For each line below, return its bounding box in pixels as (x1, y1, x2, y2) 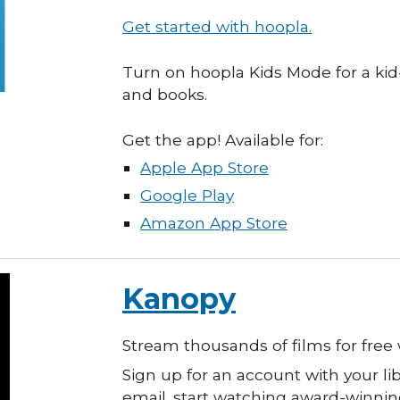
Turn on (122, 62, 190, 81)
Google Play (140, 186, 234, 204)
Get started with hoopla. (122, 17, 312, 36)
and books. (122, 85, 207, 104)
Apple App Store (140, 158, 269, 177)
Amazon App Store (140, 213, 287, 232)
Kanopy (122, 281, 236, 316)
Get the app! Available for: (122, 130, 323, 149)
